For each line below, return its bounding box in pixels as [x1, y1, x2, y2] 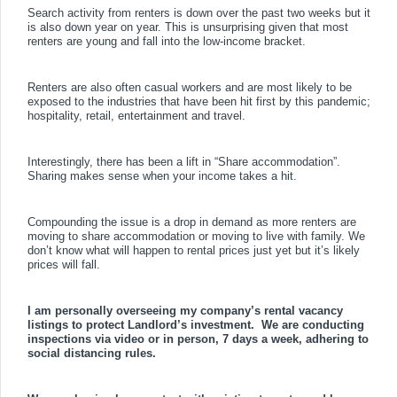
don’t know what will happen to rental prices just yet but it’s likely [27, 244, 360, 258]
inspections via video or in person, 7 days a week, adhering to [27, 332, 369, 346]
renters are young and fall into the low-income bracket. [27, 35, 306, 49]
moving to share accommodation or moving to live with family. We [27, 230, 365, 244]
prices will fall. [27, 258, 100, 272]
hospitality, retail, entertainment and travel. [27, 109, 245, 123]
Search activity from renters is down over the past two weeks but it [27, 6, 370, 20]
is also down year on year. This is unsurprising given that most [27, 20, 348, 35]
